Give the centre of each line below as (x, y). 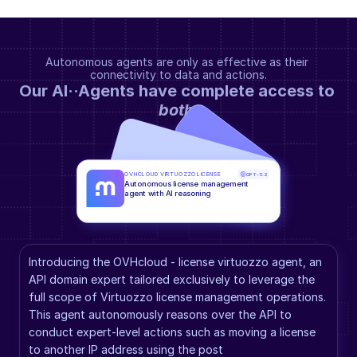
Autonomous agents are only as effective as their (177, 62)
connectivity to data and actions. (178, 75)
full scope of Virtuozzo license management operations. (177, 297)
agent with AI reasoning (168, 193)
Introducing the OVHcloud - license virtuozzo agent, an (175, 262)
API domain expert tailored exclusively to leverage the (172, 279)
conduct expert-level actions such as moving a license (172, 332)
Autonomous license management (187, 184)
